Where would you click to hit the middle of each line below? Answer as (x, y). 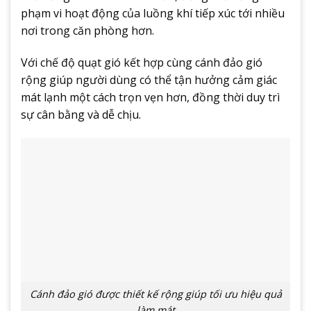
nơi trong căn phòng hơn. (87, 31)
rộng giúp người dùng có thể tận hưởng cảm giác (149, 80)
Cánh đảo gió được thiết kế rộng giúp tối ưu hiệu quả (155, 294)
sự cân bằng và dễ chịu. (81, 115)
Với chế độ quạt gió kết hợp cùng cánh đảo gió (142, 63)
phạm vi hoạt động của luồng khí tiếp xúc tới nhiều (153, 14)
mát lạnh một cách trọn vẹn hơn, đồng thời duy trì (150, 98)
